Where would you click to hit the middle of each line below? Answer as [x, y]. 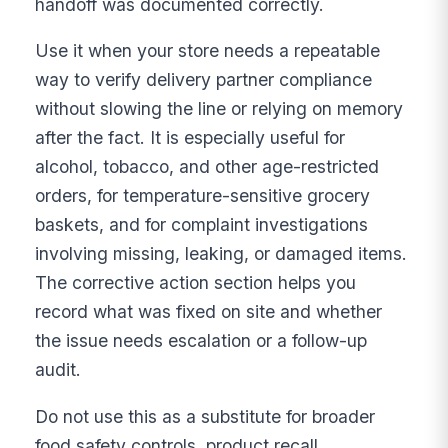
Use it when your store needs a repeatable [208, 51]
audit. [58, 370]
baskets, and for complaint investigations [202, 225]
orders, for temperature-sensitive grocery [203, 196]
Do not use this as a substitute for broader [205, 416]
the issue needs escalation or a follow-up [201, 341]
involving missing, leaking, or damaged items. [221, 254]
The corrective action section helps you [196, 283]
